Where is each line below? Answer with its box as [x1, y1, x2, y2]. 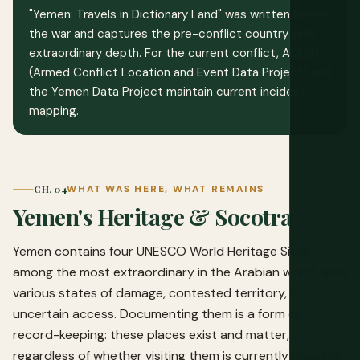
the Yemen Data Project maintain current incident [29, 83, 305, 100]
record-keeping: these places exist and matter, [13, 326, 289, 343]
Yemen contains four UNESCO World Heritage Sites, [13, 243, 312, 260]
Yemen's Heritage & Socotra [13, 202, 292, 231]
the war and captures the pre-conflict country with [29, 25, 315, 42]
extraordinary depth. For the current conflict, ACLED [29, 44, 319, 61]
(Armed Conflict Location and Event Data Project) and [29, 63, 331, 80]
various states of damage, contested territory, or [13, 284, 303, 301]
